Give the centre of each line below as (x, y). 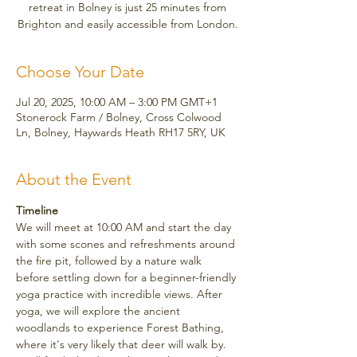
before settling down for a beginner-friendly (127, 278)
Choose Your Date (80, 72)
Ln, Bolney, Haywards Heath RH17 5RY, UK (121, 133)
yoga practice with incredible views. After (121, 294)
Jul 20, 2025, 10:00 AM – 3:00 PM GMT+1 (117, 102)
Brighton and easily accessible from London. (127, 24)
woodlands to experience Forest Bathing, (122, 328)
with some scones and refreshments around (127, 244)
